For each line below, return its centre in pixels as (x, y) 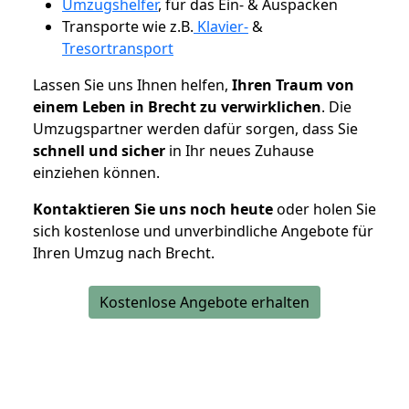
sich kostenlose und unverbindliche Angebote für (203, 231)
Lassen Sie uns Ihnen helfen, (132, 84)
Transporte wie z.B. (128, 26)
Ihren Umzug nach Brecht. (124, 252)
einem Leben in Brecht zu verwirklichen (177, 106)
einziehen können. (96, 172)
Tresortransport (118, 48)
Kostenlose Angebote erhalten (204, 302)
